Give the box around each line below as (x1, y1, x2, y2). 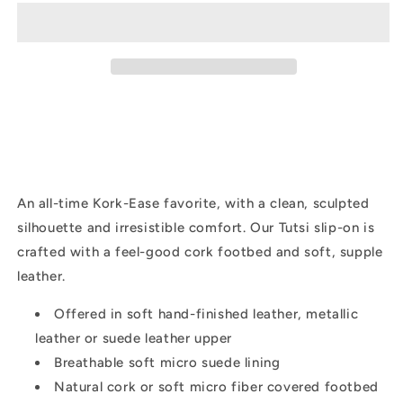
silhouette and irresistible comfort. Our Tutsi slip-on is (17, 219, 375, 236)
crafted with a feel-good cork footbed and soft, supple (17, 243, 383, 260)
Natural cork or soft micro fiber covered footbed (54, 378, 379, 395)
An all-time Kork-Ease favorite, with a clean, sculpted (17, 194, 370, 211)
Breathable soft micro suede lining (54, 354, 281, 371)
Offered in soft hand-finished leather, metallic (54, 305, 359, 322)
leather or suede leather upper (35, 329, 233, 346)
